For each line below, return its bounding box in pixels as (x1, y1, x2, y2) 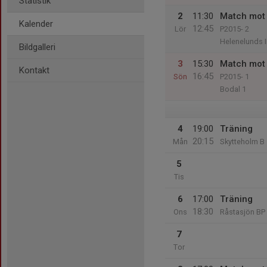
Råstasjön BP (220, 207, 265, 216)
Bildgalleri (19, 42, 55, 52)
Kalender (19, 18, 53, 29)
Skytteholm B (220, 137, 265, 146)
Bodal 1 (220, 85, 246, 94)
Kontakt (19, 65, 49, 76)
